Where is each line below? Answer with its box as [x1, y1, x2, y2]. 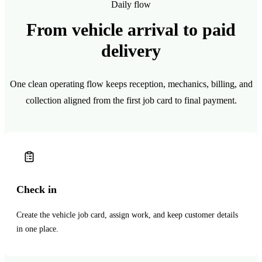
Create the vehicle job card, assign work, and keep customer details [16, 210, 238, 219]
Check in [16, 183, 57, 195]
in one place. [16, 224, 58, 233]
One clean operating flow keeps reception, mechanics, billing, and [9, 78, 253, 89]
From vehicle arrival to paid [26, 19, 236, 39]
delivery [101, 40, 161, 60]
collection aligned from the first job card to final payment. [25, 95, 237, 105]
